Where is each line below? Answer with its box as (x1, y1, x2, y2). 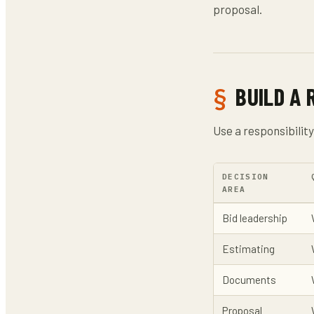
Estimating (222, 242, 275, 255)
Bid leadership (222, 211, 287, 224)
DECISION (222, 171, 269, 182)
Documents (222, 273, 276, 286)
